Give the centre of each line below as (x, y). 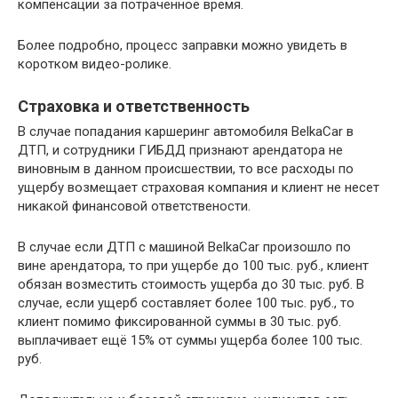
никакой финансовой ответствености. (134, 207)
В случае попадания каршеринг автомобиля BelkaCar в (186, 132)
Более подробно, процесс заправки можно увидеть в (183, 46)
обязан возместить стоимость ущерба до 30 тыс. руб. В (191, 285)
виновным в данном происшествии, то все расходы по (186, 169)
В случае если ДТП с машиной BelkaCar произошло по (184, 247)
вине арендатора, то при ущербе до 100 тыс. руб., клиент (193, 266)
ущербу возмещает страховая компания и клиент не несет (199, 188)
